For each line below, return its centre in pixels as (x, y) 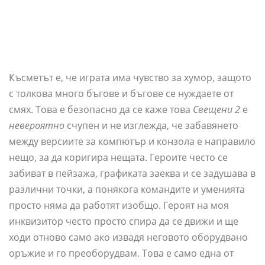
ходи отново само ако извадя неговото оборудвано (128, 237)
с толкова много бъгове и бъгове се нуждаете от (121, 94)
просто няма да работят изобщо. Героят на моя (119, 206)
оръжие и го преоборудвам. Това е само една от (121, 253)
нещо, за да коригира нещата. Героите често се (118, 158)
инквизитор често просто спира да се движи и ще (124, 222)
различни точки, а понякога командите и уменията (127, 190)
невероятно (37, 126)
